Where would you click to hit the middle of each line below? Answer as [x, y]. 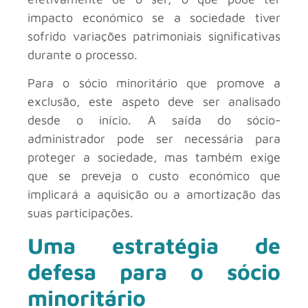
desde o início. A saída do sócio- [154, 120]
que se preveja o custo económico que [154, 176]
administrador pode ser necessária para [154, 139]
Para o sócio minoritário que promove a [154, 83]
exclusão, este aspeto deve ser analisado [154, 102]
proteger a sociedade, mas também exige [154, 157]
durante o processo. [82, 54]
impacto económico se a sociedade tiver [154, 17]
